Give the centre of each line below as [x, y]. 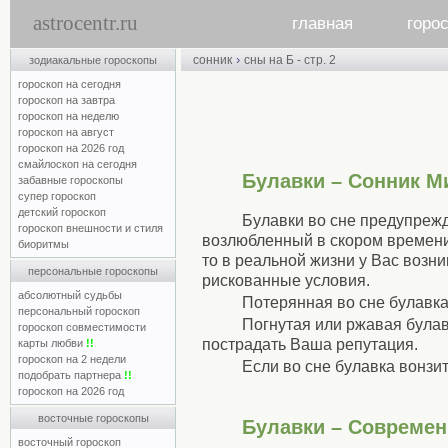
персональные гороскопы [93, 271]
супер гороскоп [57, 196]
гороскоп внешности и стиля [90, 228]
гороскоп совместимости [82, 327]
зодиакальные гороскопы [93, 60]
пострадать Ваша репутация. [310, 344]
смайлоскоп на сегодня [77, 164]
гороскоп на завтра [66, 100]
